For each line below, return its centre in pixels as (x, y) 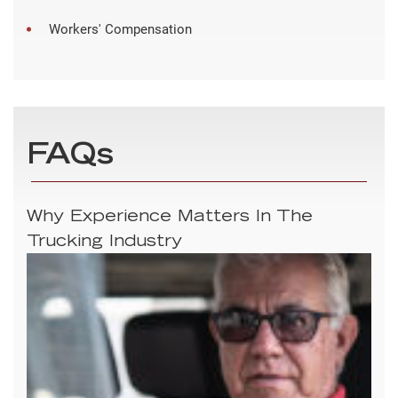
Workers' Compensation (120, 30)
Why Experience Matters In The (170, 218)
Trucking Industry (104, 243)
